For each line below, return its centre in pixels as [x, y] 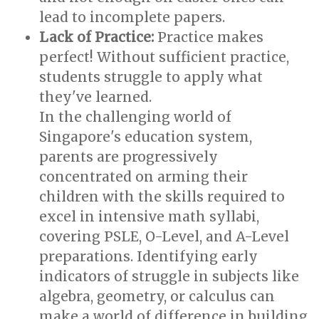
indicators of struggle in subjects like [169, 276]
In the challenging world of [135, 117]
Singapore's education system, [146, 137]
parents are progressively [129, 157]
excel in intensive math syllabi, [149, 216]
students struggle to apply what [151, 77]
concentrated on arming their [143, 177]
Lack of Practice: [96, 37]
